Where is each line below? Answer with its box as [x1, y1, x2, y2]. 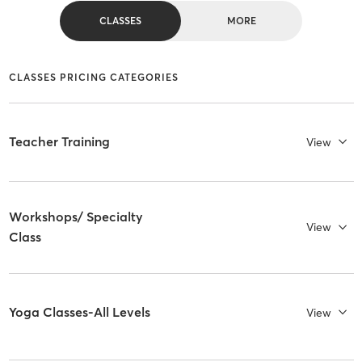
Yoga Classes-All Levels [8, 304, 150, 321]
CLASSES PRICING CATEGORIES [8, 70, 179, 83]
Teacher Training [8, 133, 110, 150]
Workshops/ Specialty [8, 208, 143, 225]
